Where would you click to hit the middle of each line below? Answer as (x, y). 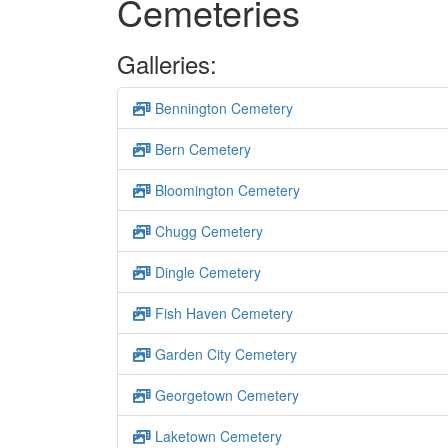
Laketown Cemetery (216, 436)
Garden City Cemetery (224, 354)
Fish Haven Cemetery (222, 313)
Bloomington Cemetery (225, 190)
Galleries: (167, 63)
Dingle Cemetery (206, 272)
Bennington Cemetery (222, 108)
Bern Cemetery (201, 149)
